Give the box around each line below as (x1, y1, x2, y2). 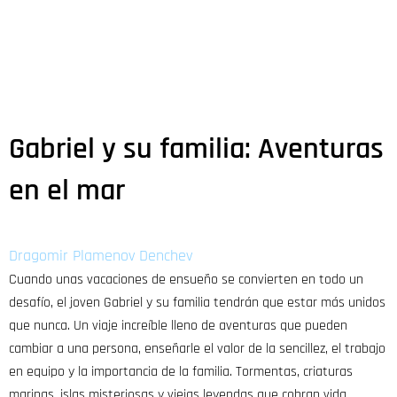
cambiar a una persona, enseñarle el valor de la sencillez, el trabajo (9, 339, 385, 359)
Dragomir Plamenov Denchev (9, 245, 192, 267)
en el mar (9, 171, 125, 211)
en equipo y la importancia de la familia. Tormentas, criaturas (9, 362, 353, 382)
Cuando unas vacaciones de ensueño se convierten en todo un (9, 270, 363, 290)
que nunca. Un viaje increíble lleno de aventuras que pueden (9, 316, 347, 336)
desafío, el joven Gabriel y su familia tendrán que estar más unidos (9, 293, 385, 313)
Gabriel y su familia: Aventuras (9, 129, 384, 169)
